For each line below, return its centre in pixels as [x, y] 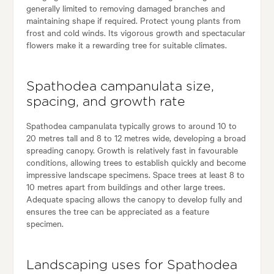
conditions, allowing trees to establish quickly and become [136, 162]
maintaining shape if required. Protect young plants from [133, 20]
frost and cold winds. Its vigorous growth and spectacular [135, 33]
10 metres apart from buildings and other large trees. [125, 187]
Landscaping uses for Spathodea [131, 265]
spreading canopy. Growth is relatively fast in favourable [132, 150]
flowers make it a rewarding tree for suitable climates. [126, 45]
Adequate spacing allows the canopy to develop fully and [134, 199]
